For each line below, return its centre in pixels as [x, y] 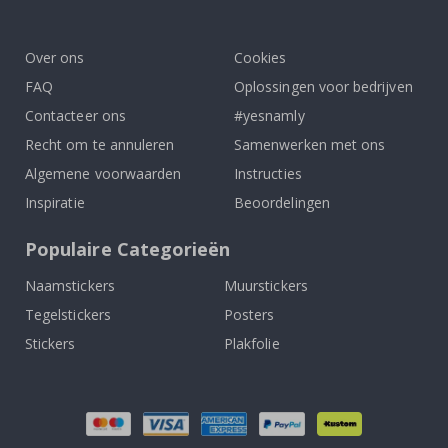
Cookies [260, 57]
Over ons [55, 57]
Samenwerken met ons [310, 144]
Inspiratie [55, 202]
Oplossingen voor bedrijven [323, 86]
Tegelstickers [68, 314]
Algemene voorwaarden [103, 173]
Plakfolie [252, 343]
